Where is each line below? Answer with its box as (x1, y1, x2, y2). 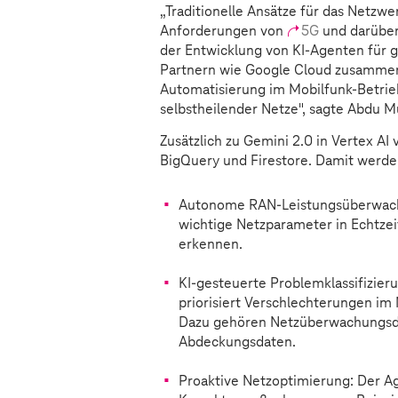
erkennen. (179, 235, 243, 252)
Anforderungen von (160, 22, 287, 39)
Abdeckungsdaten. (179, 333, 296, 350)
